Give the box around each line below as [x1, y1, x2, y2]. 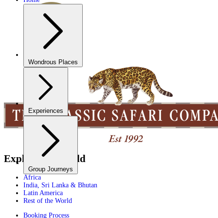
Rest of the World [23, 197, 72, 204]
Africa [23, 173, 41, 181]
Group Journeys [28, 165, 73, 173]
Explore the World [4, 153, 86, 165]
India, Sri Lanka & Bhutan [23, 181, 97, 189]
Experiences [28, 107, 63, 115]
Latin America [23, 189, 63, 197]
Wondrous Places [28, 58, 78, 66]
